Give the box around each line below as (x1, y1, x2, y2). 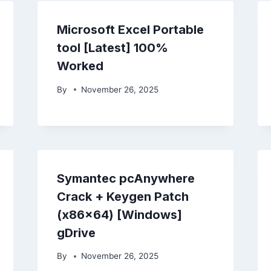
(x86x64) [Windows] (56, 207, 182, 222)
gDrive (56, 225, 96, 240)
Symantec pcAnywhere (56, 171, 195, 186)
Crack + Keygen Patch (56, 189, 189, 204)
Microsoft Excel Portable (56, 22, 204, 38)
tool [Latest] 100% (56, 41, 168, 56)
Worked (56, 59, 103, 74)
